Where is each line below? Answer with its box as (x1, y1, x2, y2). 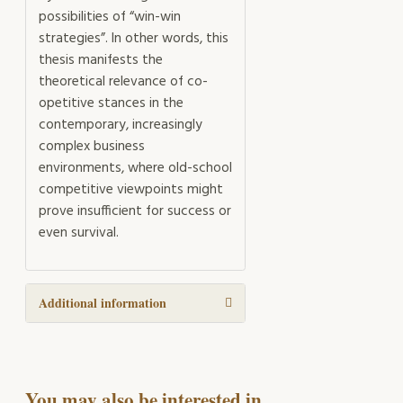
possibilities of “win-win (39, 5, 181, 28)
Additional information (39, 293, 166, 313)
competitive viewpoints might (39, 178, 223, 201)
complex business (39, 135, 145, 157)
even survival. (39, 221, 119, 244)
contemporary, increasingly (39, 113, 202, 136)
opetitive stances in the (39, 92, 184, 114)
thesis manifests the (39, 49, 163, 71)
